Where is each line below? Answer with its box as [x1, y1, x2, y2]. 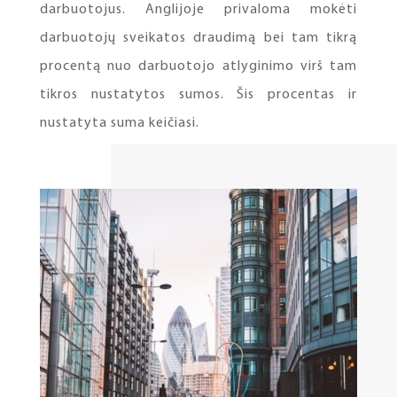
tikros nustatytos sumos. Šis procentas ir [39, 87, 358, 102]
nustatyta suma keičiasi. [39, 115, 203, 130]
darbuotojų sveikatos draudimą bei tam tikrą [39, 30, 358, 45]
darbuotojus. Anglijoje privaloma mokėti [39, 2, 358, 17]
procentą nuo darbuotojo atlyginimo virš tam [39, 58, 358, 74]
